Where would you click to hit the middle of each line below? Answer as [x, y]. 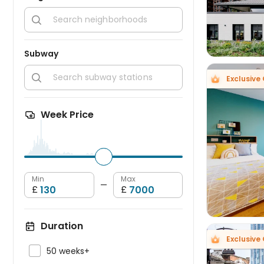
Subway [41, 54]
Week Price [67, 115]
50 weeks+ [68, 251]
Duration [62, 226]
